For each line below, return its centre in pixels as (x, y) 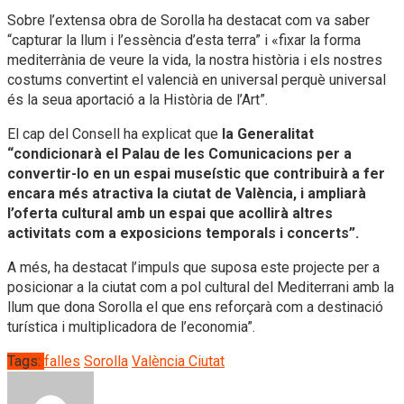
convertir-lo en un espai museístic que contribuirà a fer (196, 173)
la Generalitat (268, 133)
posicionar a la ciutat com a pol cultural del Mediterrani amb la (201, 287)
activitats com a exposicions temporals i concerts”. (183, 233)
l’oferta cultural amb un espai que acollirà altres (170, 213)
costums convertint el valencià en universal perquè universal (197, 79)
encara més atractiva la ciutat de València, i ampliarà (187, 193)
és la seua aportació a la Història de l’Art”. (138, 99)
